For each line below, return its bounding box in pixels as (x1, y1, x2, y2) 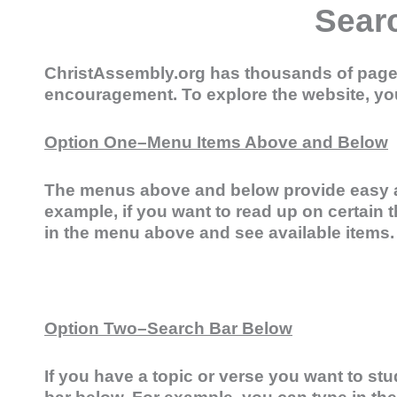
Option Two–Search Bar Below (44, 318, 292, 338)
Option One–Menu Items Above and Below (44, 133, 388, 152)
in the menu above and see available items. (44, 223, 394, 243)
